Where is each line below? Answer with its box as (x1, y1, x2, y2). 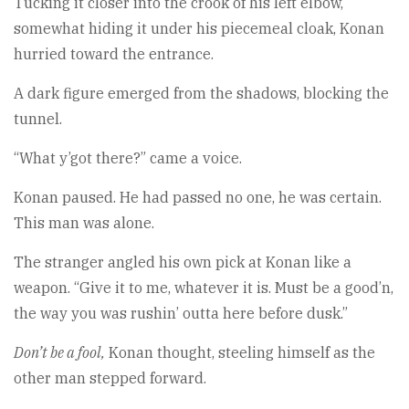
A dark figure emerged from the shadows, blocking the (14, 83, 389, 102)
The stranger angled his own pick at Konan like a (14, 252, 351, 271)
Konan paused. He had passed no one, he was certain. (14, 187, 382, 206)
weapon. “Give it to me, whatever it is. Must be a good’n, (14, 278, 393, 297)
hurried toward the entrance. (14, 44, 214, 63)
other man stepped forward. (14, 368, 206, 387)
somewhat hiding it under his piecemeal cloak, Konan (14, 18, 384, 37)
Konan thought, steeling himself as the (105, 342, 375, 362)
